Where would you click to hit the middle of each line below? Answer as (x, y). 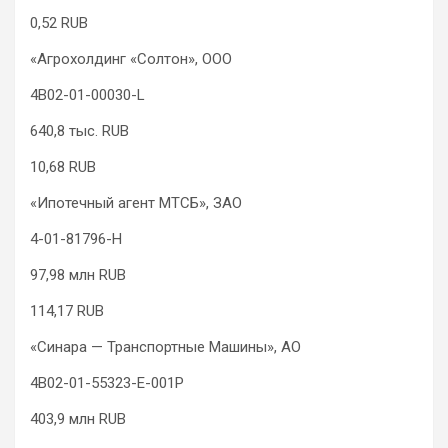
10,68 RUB (63, 167)
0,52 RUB (59, 23)
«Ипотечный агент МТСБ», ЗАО (136, 203)
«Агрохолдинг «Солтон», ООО (131, 59)
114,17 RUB (67, 311)
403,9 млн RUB (78, 419)
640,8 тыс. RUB (79, 131)
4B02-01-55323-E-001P (107, 383)
